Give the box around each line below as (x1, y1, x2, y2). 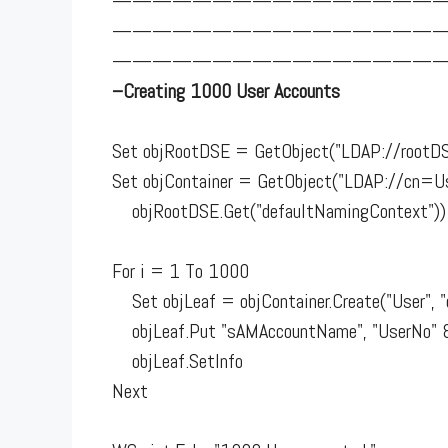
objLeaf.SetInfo (112, 347, 243, 374)
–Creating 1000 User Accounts (112, 77, 340, 104)
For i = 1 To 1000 (112, 257, 249, 284)
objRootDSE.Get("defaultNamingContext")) (112, 197, 446, 224)
